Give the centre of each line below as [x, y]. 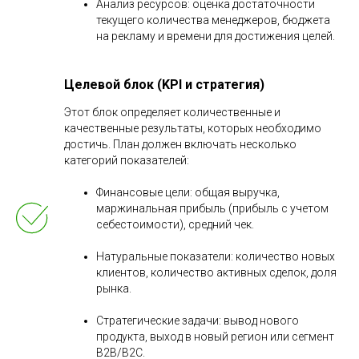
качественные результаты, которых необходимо [193, 128]
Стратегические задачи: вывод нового [198, 320]
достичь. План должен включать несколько [180, 144]
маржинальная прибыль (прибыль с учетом [212, 208]
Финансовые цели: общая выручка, [188, 192]
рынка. [114, 288]
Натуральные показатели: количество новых [216, 256]
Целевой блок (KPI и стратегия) [164, 84]
